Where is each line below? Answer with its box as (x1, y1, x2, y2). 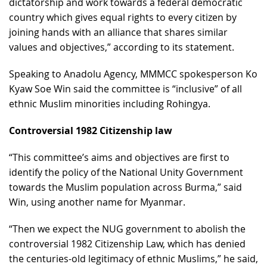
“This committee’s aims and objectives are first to (9, 150, 229, 164)
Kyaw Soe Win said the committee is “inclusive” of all (9, 82, 242, 95)
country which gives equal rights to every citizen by (9, 10, 237, 24)
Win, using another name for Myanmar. (9, 195, 185, 209)
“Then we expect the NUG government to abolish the (9, 222, 246, 235)
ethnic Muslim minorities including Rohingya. (9, 97, 210, 110)
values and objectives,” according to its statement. (9, 40, 234, 54)
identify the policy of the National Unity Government (9, 165, 243, 179)
